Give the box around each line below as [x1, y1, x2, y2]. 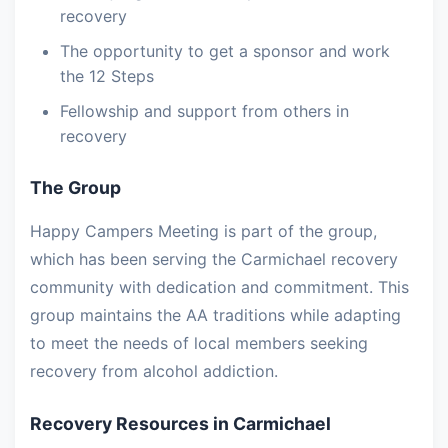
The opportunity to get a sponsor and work [60, 41, 390, 62]
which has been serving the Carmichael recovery [30, 249, 398, 270]
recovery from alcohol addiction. [30, 361, 278, 382]
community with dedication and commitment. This [30, 277, 409, 298]
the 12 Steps [60, 66, 154, 87]
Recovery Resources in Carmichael [30, 413, 331, 435]
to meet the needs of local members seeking [30, 333, 368, 354]
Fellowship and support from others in [60, 101, 349, 122]
